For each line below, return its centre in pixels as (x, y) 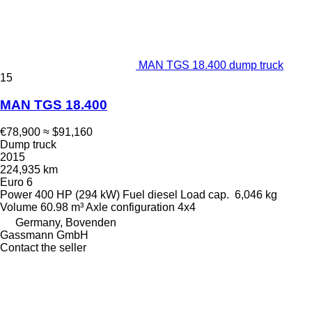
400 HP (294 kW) (77, 194)
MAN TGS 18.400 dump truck (211, 65)
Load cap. (205, 194)
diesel (163, 194)
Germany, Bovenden (66, 222)
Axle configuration (130, 207)
